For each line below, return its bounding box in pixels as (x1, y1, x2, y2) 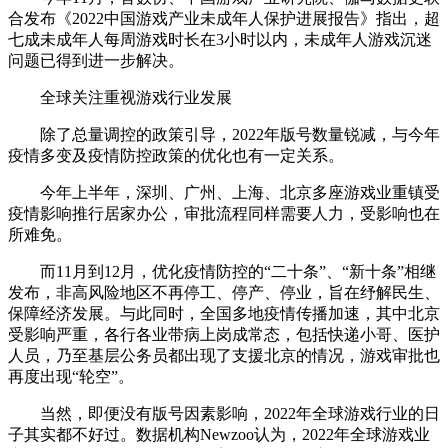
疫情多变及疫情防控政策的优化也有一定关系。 (8, 146, 344, 164)
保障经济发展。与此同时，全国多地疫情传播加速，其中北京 (8, 304, 440, 322)
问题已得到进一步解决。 (8, 51, 184, 69)
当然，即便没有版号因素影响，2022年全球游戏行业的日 (8, 404, 440, 422)
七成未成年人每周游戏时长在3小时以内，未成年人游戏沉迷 (8, 30, 432, 48)
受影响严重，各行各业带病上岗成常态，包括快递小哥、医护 (8, 325, 440, 343)
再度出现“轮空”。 (8, 367, 134, 385)
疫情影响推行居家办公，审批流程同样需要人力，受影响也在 (8, 204, 440, 222)
